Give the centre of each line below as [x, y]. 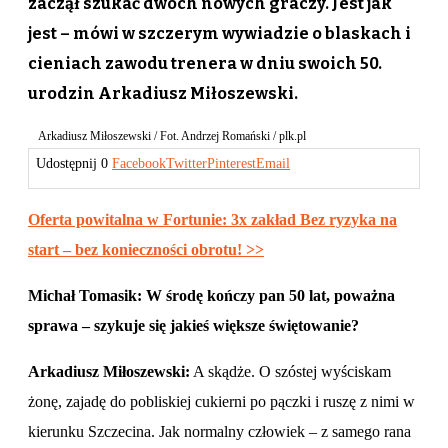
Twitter [186, 164]
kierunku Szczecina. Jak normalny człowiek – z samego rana [219, 431]
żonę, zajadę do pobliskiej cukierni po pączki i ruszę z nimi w [221, 401]
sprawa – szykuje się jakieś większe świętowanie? [193, 325]
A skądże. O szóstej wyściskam [290, 371]
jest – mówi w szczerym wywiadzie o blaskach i [219, 34]
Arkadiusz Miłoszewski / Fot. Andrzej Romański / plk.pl [172, 136]
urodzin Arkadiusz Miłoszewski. [163, 94]
